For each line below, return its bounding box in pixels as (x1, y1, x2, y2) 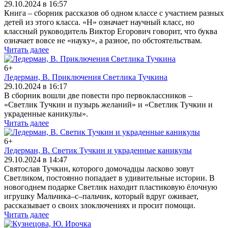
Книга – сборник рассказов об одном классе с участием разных (4, 9, 224, 17)
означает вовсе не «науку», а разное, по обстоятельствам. (4, 36, 202, 45)
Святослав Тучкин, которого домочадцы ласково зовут (4, 164, 194, 173)
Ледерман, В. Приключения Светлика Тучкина (4, 73, 167, 81)
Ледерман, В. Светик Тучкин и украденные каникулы (4, 146, 192, 155)
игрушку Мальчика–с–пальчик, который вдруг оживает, (4, 192, 198, 201)
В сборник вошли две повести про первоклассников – (4, 91, 192, 100)
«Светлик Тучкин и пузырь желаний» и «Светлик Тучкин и (4, 100, 213, 109)
